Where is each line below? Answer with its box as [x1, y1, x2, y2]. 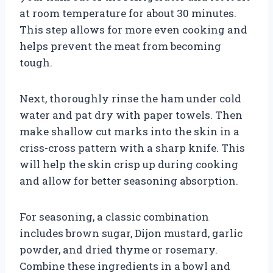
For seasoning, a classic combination [19, 209, 209, 224]
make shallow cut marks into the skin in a [19, 124, 239, 138]
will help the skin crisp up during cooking [19, 157, 238, 171]
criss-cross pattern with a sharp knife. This [19, 140, 245, 155]
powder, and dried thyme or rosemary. [19, 242, 218, 257]
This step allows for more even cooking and [19, 22, 247, 37]
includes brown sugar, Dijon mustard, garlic [19, 225, 243, 240]
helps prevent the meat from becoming [19, 38, 221, 53]
